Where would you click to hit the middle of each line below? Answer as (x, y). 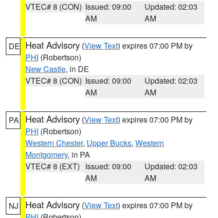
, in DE (77, 69)
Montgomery (46, 154)
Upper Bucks (109, 143)
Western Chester (54, 143)
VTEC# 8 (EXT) (53, 166)
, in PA (79, 154)
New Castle (45, 69)
